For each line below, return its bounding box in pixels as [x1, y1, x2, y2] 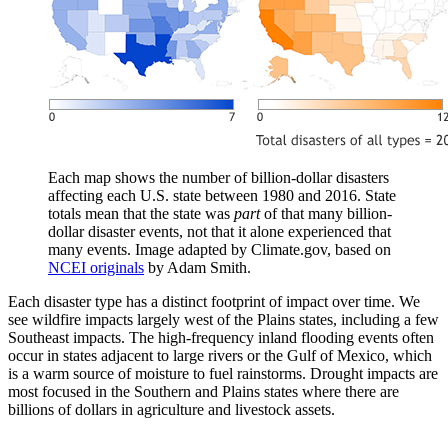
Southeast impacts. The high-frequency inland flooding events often [8, 329, 434, 347]
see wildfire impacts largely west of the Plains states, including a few [8, 311, 439, 329]
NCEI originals [48, 259, 144, 277]
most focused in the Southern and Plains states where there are [8, 383, 399, 401]
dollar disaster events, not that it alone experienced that [48, 223, 391, 241]
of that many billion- [260, 205, 392, 223]
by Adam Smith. [144, 259, 251, 277]
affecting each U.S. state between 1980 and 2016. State [48, 187, 396, 205]
